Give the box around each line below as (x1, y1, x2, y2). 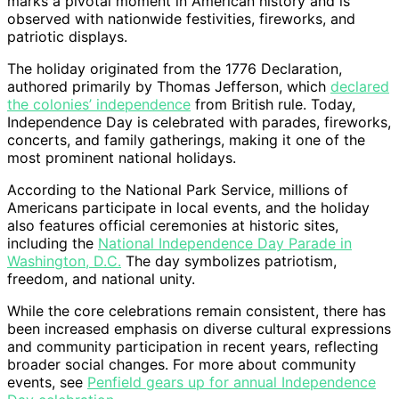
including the (7, 233, 98, 252)
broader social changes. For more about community (7, 354, 356, 373)
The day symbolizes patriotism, (121, 251, 337, 270)
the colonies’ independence (7, 94, 191, 113)
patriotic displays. (7, 27, 127, 45)
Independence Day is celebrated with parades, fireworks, (7, 112, 391, 131)
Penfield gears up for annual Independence (87, 372, 376, 391)
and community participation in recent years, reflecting (7, 337, 379, 355)
